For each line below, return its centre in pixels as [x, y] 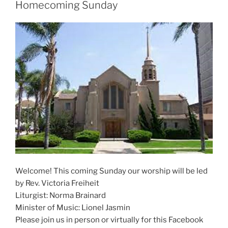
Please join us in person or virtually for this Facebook [109, 220]
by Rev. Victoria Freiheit [57, 183]
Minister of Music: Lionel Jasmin [73, 208]
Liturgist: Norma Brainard [61, 196]
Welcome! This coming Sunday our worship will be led [111, 171]
